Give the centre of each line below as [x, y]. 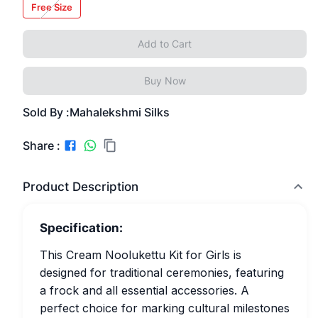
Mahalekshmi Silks [120, 112]
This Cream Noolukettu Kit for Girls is [141, 255]
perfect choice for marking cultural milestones [165, 308]
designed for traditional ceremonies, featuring [162, 273]
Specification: [81, 228]
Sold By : [46, 112]
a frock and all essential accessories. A [144, 290]
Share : [42, 145]
